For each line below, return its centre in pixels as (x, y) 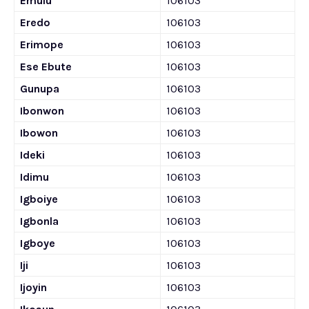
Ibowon (39, 133)
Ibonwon (42, 111)
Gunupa (40, 89)
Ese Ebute (46, 67)
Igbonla (39, 221)
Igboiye (39, 199)
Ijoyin (33, 287)
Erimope (42, 44)
